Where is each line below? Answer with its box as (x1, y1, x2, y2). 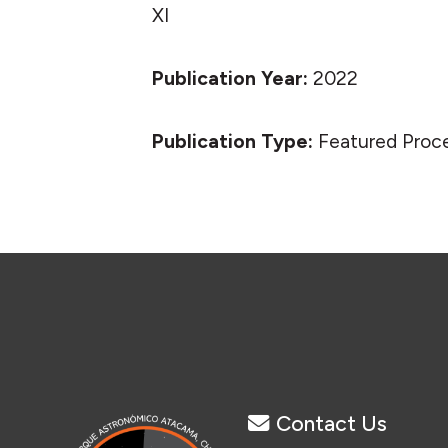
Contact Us (276, 411, 387, 436)
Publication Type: (152, 130, 318, 153)
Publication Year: (152, 67, 313, 90)
